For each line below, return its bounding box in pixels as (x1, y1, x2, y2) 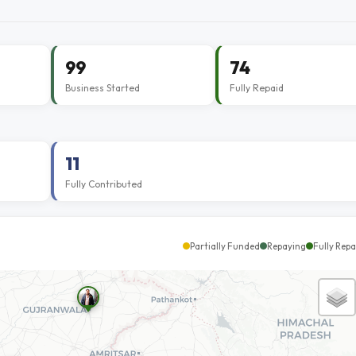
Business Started (65, 82, 140, 94)
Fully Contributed (65, 178, 142, 190)
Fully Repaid (229, 82, 284, 94)
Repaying (267, 240, 306, 252)
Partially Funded (190, 240, 260, 252)
